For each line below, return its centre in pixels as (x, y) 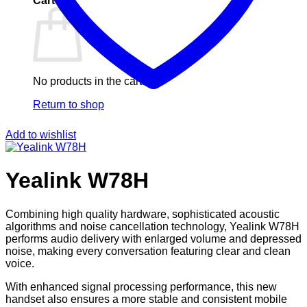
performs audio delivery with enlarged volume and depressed (153, 238)
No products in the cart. (89, 81)
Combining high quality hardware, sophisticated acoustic (143, 214)
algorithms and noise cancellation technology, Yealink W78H (152, 226)
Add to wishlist (41, 135)
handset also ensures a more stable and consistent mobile (146, 299)
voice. (20, 263)
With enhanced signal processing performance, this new (141, 286)
